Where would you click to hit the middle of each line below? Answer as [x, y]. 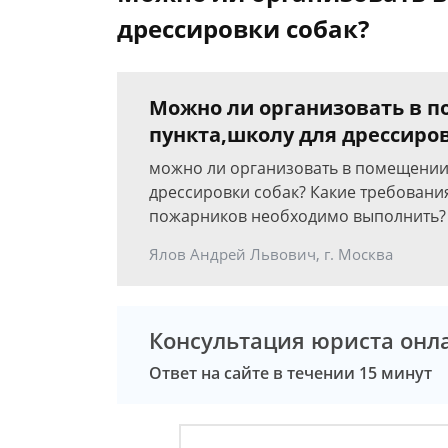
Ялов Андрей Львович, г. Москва [271, 254]
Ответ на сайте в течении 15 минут [290, 373]
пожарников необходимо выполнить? [297, 216]
